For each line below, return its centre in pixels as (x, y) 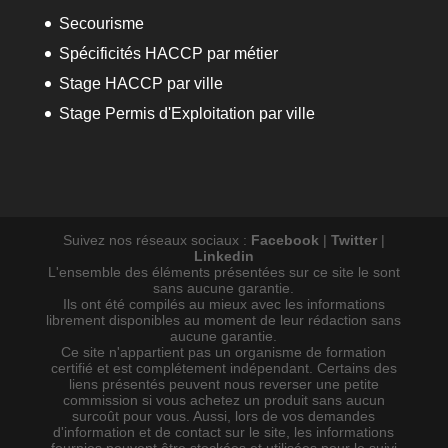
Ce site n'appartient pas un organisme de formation (224, 352)
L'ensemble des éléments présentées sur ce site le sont (223, 272)
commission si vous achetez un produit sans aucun (223, 400)
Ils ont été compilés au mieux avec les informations (223, 304)
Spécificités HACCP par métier (168, 54)
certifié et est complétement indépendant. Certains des (223, 368)
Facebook (284, 240)
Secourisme (101, 24)
